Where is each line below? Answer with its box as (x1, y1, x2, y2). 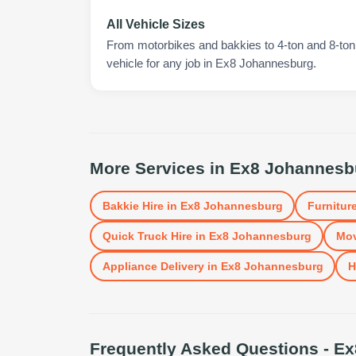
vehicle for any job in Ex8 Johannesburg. (106, 57, 316, 70)
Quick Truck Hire (102, 229, 192, 242)
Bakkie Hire (102, 199, 164, 212)
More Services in (90, 159, 230, 177)
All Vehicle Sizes (106, 17, 205, 31)
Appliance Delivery (102, 259, 204, 273)
